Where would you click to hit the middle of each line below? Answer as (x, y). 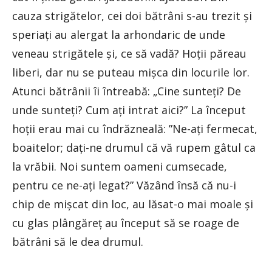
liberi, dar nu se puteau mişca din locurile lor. (131, 73)
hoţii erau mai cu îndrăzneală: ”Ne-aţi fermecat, (135, 129)
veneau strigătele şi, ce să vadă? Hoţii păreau (129, 54)
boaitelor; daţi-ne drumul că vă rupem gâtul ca (134, 148)
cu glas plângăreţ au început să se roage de (126, 223)
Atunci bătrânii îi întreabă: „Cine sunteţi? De (127, 91)
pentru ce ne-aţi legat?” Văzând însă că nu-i (124, 185)
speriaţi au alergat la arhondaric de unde (119, 35)
